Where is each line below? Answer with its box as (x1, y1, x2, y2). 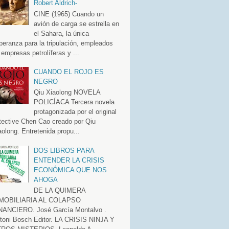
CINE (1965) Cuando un (33, 10, 104, 18)
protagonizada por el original (33, 108, 117, 116)
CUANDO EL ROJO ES (33, 67, 104, 76)
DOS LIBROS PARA (33, 146, 94, 154)
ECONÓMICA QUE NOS (33, 166, 107, 174)
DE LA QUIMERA (33, 187, 85, 195)
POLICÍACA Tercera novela (33, 98, 114, 106)
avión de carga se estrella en (33, 19, 119, 28)
